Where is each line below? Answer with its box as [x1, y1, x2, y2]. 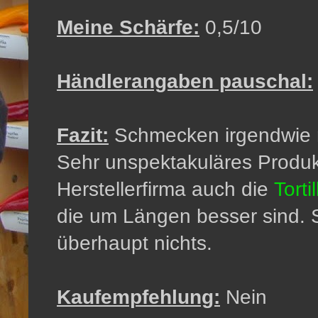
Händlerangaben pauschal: [57, 70, 313, 92]
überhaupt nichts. [57, 231, 212, 254]
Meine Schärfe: [57, 16, 199, 38]
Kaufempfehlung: [57, 285, 220, 308]
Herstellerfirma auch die [57, 177, 274, 200]
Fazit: [57, 124, 109, 146]
